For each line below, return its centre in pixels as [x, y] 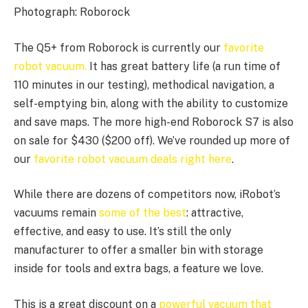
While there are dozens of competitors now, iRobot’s [147, 195]
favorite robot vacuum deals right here [133, 159]
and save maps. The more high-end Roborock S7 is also [154, 122]
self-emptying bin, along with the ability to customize [151, 103]
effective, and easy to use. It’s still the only [123, 232]
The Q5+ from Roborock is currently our [119, 47]
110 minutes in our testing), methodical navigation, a [144, 85]
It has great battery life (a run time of [184, 66]
